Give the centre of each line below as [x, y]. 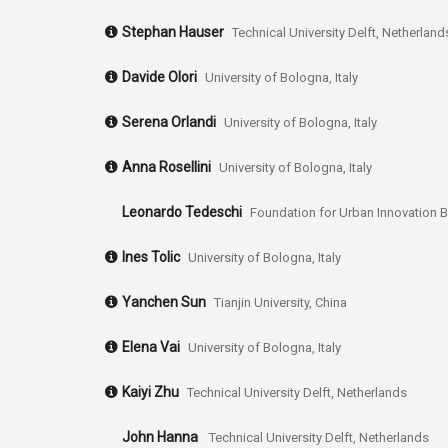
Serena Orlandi [169, 121]
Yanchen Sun [164, 301]
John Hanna [161, 436]
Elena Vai [151, 346]
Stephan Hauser [173, 31]
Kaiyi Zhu [150, 391]
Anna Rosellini [166, 166]
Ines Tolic [151, 256]
